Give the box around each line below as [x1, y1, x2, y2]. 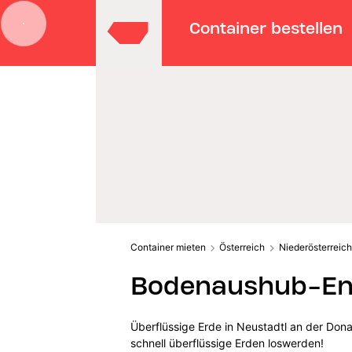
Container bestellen [189, 18, 343, 38]
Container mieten [130, 240, 206, 253]
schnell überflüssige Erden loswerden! [130, 335, 324, 350]
